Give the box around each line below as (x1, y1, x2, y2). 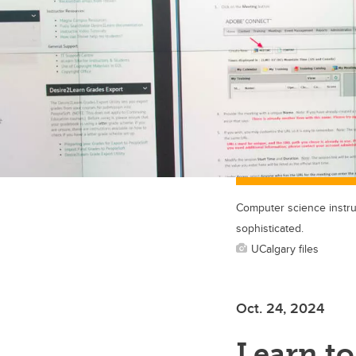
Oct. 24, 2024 (236, 297, 324, 319)
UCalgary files (251, 239, 319, 257)
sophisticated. (236, 219, 304, 236)
